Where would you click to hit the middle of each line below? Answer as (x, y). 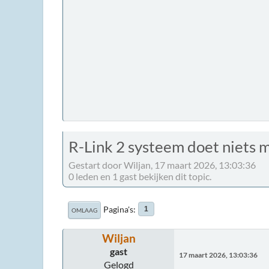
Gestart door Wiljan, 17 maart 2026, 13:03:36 (162, 165)
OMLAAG (84, 210)
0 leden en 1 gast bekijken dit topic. (140, 176)
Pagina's (118, 209)
